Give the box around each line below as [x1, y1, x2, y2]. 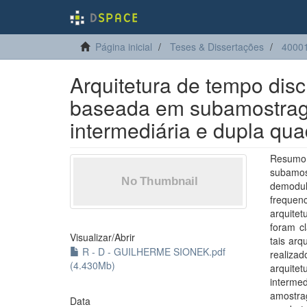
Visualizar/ [70, 230, 114, 244]
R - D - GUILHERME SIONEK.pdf [79, 245, 225, 258]
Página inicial [95, 40, 152, 53]
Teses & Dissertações [170, 40, 264, 53]
